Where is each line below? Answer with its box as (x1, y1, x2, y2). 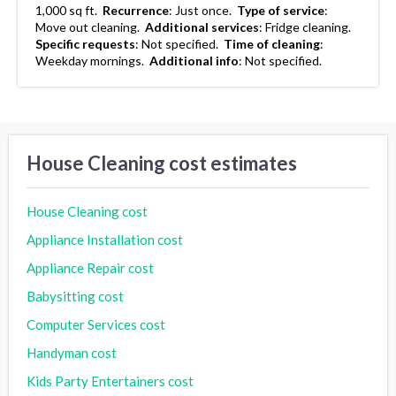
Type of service (237, 3, 324, 19)
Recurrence (103, 3, 169, 19)
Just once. (175, 3, 234, 19)
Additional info (149, 53, 239, 69)
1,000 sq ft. (35, 3, 100, 19)
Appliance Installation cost (27, 232, 183, 248)
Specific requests (35, 36, 135, 52)
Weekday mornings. (35, 53, 147, 69)
